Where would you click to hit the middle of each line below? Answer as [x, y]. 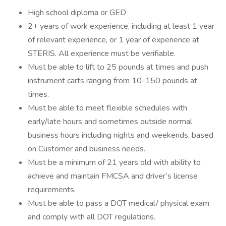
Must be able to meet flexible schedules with [107, 108]
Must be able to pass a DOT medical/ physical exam [119, 203]
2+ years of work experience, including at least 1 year [121, 26]
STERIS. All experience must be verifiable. [102, 53]
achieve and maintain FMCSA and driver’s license [113, 176]
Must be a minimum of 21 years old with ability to [114, 162]
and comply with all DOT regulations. [92, 217]
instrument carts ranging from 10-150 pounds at [112, 81]
